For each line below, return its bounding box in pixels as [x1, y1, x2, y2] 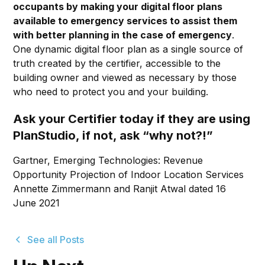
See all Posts [27, 234, 85, 246]
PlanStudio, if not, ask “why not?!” [13, 128, 214, 143]
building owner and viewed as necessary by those [13, 72, 237, 84]
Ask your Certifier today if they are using [13, 112, 251, 127]
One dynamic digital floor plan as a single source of [13, 43, 244, 56]
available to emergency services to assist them [13, 15, 238, 27]
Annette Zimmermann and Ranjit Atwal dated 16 [13, 183, 227, 195]
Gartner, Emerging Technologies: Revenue [13, 154, 203, 167]
